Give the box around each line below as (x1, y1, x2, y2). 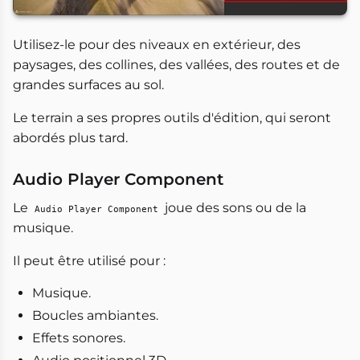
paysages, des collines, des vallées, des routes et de (13, 57, 340, 73)
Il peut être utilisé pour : (13, 253, 166, 269)
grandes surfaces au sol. (13, 77, 164, 93)
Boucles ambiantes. (32, 308, 158, 324)
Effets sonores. (32, 330, 125, 346)
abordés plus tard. (13, 130, 128, 146)
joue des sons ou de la (162, 200, 306, 216)
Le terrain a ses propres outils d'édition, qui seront (13, 110, 331, 126)
